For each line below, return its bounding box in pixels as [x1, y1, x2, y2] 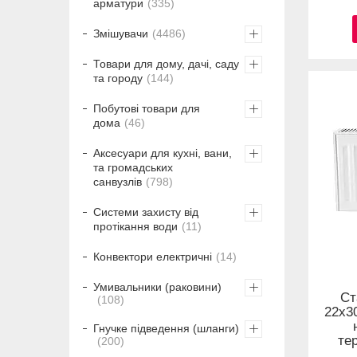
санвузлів [93, 175, 142, 189]
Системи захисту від [93, 206, 198, 219]
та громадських [93, 161, 173, 175]
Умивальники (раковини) [93, 280, 222, 294]
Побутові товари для [93, 102, 200, 116]
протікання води [93, 220, 178, 233]
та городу [93, 72, 143, 85]
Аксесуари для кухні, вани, [93, 147, 232, 160]
